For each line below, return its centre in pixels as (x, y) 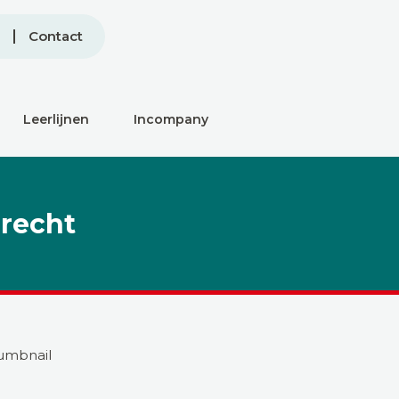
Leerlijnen (56, 119)
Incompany (171, 119)
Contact (56, 36)
